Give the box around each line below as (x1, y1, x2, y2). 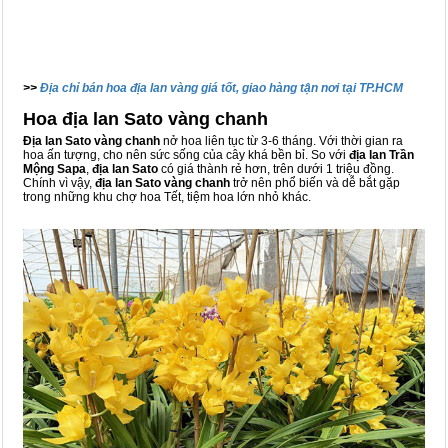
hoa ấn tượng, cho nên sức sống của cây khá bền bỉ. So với (23, 148, 349, 163)
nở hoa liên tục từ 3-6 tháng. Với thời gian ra (163, 134, 403, 149)
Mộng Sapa (23, 162, 86, 177)
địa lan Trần (349, 148, 414, 163)
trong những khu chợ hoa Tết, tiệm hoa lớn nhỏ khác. (23, 190, 311, 205)
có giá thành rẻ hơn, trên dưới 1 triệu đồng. (158, 162, 394, 177)
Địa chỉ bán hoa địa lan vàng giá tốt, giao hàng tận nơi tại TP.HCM (40, 81, 403, 96)
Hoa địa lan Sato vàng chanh (23, 109, 268, 130)
